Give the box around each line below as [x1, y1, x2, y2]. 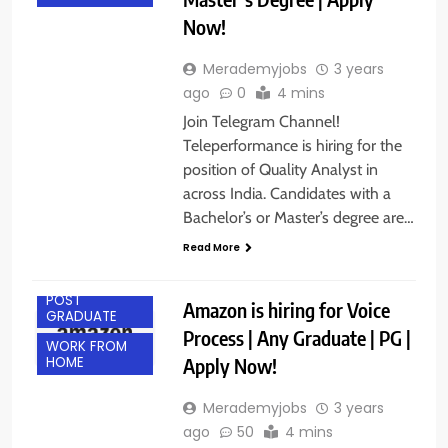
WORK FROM [46, 337, 127, 357]
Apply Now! [182, 352, 277, 378]
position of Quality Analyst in [182, 159, 378, 179]
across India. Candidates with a [182, 183, 391, 203]
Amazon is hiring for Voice [182, 296, 390, 322]
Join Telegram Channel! [182, 111, 340, 131]
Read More [182, 239, 240, 255]
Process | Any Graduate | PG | [182, 324, 411, 350]
